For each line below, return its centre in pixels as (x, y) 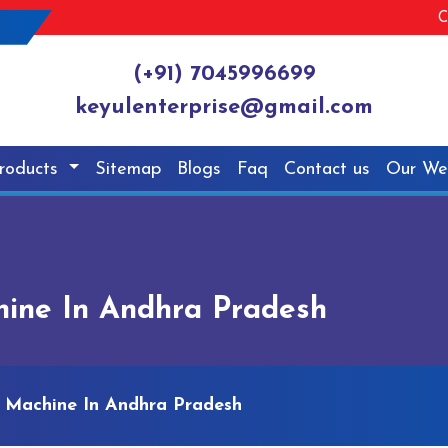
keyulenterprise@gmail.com (224, 108)
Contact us (327, 169)
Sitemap (128, 169)
